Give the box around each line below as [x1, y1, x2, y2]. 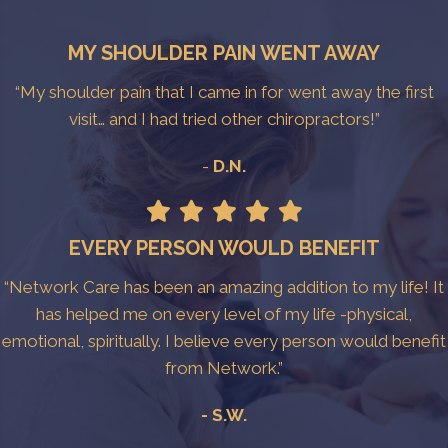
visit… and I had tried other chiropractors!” [68, 108, 380, 129]
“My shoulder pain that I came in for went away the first [14, 81, 434, 102]
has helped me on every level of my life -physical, [36, 303, 412, 324]
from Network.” [165, 357, 283, 378]
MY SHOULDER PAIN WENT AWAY [68, 40, 380, 65]
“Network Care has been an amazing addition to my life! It [4, 276, 444, 297]
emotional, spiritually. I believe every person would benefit [2, 330, 446, 351]
